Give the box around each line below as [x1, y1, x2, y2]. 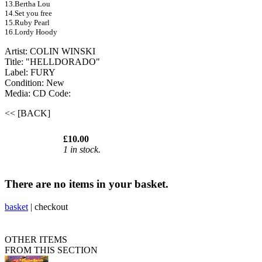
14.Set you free [5, 9, 52, 18]
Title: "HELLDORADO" [5, 57, 100, 67]
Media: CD [5, 88, 49, 99]
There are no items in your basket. [5, 177, 168, 190]
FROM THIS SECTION [5, 244, 98, 255]
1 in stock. [63, 144, 101, 155]
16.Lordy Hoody [5, 27, 57, 37]
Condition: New [5, 78, 64, 88]
